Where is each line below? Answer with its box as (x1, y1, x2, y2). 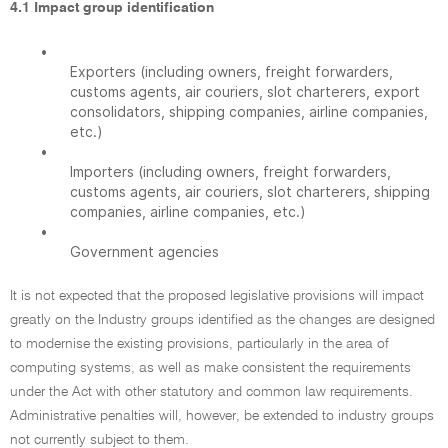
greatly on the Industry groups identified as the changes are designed (10, 313, 435, 327)
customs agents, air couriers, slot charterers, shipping (70, 183, 430, 200)
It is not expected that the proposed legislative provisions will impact (10, 289, 424, 303)
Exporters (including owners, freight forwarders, (70, 63, 393, 80)
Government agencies (70, 243, 219, 260)
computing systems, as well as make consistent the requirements (10, 361, 411, 375)
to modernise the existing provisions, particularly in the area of (10, 337, 389, 351)
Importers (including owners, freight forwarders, (70, 163, 391, 180)
